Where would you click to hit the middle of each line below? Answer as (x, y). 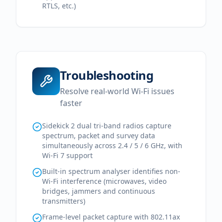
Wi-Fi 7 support (67, 155)
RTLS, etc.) (59, 6)
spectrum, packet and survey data (99, 136)
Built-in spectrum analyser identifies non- (111, 171)
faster (71, 103)
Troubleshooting (107, 75)
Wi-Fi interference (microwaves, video (104, 181)
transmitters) (64, 201)
